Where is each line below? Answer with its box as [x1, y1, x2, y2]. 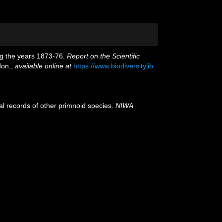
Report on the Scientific [67, 52, 140, 60]
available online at [15, 62, 71, 70]
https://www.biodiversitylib [73, 62, 153, 70]
